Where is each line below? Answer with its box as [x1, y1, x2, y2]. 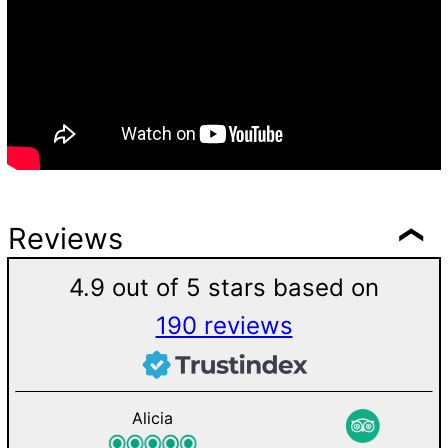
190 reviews [155, 311, 293, 341]
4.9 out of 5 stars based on [69, 273, 379, 303]
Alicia [132, 408, 174, 429]
